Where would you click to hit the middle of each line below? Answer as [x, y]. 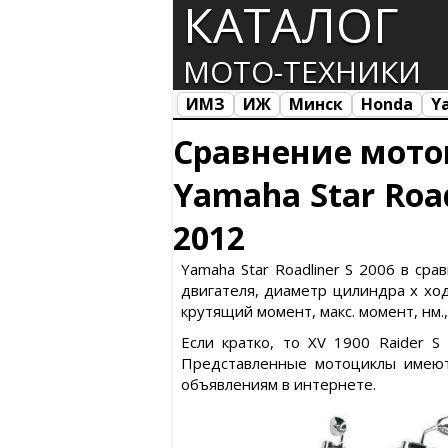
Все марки [223, 129]
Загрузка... [310, 129]
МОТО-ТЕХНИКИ [302, 71]
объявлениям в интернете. [278, 384]
